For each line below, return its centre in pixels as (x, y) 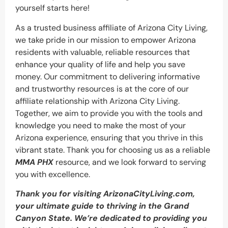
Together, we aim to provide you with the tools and (109, 113)
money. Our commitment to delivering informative (108, 76)
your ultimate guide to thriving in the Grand (102, 206)
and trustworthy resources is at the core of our (102, 89)
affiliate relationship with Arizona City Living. (97, 101)
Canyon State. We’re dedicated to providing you (111, 218)
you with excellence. (53, 174)
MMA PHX (34, 162)
